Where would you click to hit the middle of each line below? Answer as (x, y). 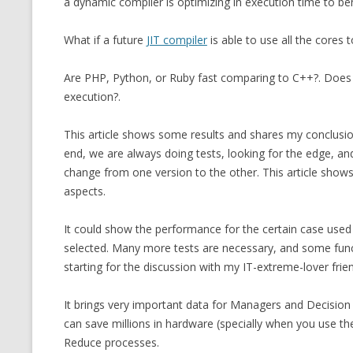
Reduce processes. (111, 342)
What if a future (105, 40)
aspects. (84, 191)
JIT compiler (176, 40)
